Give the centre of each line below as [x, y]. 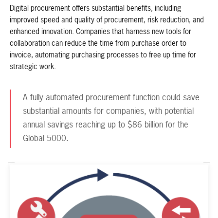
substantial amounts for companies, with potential [108, 111]
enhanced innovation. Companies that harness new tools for [100, 32]
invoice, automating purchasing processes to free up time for [103, 55]
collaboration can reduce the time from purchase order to [98, 43]
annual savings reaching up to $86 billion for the [106, 125]
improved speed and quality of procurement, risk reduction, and [107, 20]
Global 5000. [46, 139]
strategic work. [33, 67]
